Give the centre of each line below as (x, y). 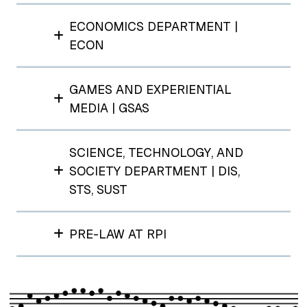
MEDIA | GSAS (110, 108)
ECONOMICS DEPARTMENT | (154, 26)
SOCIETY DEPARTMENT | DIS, (155, 171)
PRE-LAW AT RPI (118, 234)
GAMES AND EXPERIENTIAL (151, 89)
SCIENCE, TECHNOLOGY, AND (157, 152)
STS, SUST (99, 189)
